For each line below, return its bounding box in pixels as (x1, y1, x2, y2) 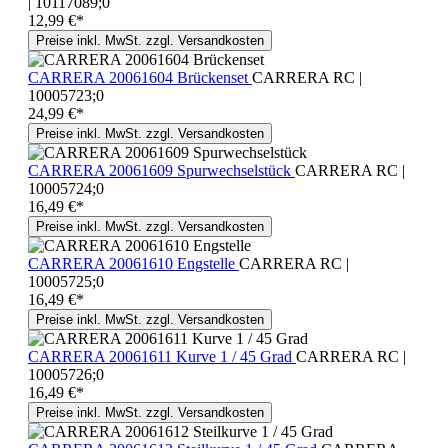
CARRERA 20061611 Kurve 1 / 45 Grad (28, 347, 296, 365)
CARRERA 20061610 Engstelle (28, 254, 239, 272)
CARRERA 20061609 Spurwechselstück (28, 161, 295, 179)
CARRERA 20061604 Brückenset (28, 68, 252, 86)
